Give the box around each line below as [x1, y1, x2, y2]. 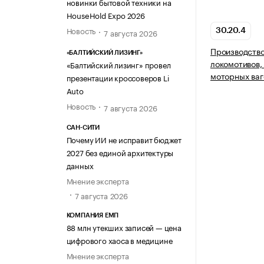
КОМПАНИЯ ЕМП [66, 212, 119, 219]
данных [66, 159, 94, 171]
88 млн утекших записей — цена [66, 221, 181, 233]
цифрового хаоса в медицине [66, 234, 173, 246]
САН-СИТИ [66, 124, 100, 131]
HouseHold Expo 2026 [66, 9, 145, 21]
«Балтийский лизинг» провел [66, 58, 171, 70]
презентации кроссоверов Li [66, 71, 169, 83]
